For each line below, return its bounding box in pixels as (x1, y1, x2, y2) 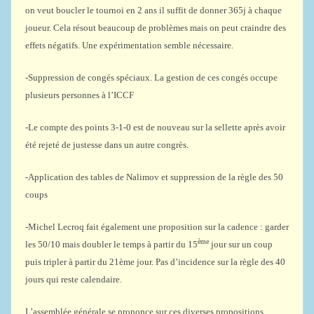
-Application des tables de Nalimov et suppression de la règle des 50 (25, 172, 283, 182)
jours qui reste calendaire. (25, 274, 122, 285)
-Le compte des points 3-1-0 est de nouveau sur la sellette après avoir (25, 122, 285, 132)
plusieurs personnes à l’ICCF (25, 90, 134, 100)
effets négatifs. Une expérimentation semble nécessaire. (25, 40, 233, 50)
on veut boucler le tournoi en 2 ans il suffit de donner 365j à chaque (25, 5, 282, 15)
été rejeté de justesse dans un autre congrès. (25, 139, 189, 150)
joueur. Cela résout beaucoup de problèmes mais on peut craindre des (25, 22, 286, 33)
